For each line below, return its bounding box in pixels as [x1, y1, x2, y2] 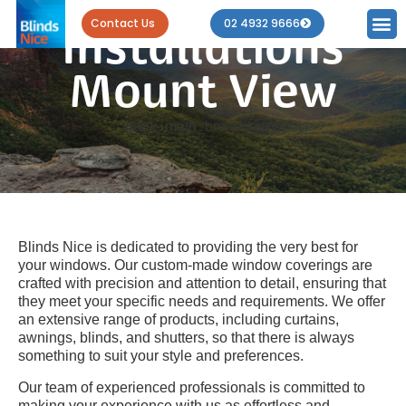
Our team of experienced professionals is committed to [18, 379, 365, 395]
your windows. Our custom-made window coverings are [18, 256, 372, 273]
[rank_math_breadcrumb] [125, 118, 285, 134]
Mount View [69, 73, 337, 118]
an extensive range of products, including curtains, [18, 311, 339, 327]
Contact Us [90, 15, 155, 32]
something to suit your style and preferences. [18, 347, 304, 363]
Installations [62, 30, 344, 74]
